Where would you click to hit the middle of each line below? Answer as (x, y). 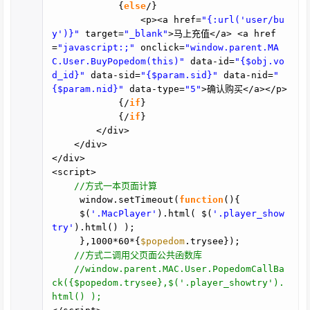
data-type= (157, 89)
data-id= (213, 61)
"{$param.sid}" (180, 75)
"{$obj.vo (260, 61)
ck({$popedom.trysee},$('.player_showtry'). (168, 282)
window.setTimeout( (130, 199)
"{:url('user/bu (243, 19)
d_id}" (69, 75)
